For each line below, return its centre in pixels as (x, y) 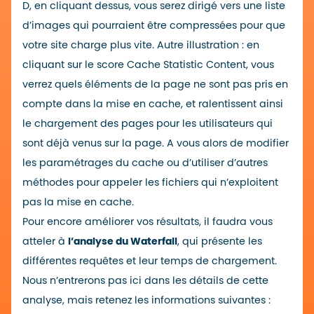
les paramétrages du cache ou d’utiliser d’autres (145, 163)
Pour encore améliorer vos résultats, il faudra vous (148, 222)
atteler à (45, 242)
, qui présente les (220, 242)
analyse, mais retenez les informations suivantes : (146, 301)
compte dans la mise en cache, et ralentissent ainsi (153, 104)
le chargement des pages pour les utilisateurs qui (148, 124)
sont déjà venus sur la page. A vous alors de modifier (156, 144)
